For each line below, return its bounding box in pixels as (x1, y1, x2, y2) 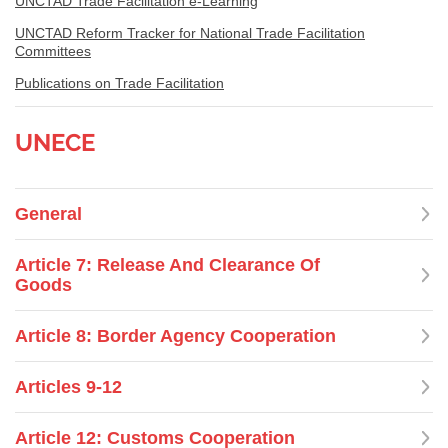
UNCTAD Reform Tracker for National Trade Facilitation (15, 24, 365, 41)
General (15, 203, 82, 224)
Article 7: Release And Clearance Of (15, 254, 320, 275)
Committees (15, 42, 91, 59)
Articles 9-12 (15, 376, 122, 397)
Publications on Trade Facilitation (15, 74, 224, 91)
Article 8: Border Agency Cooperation (15, 325, 336, 346)
